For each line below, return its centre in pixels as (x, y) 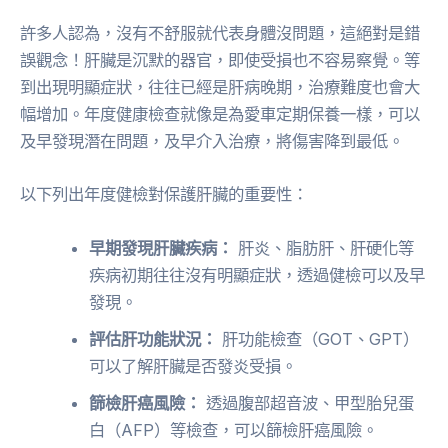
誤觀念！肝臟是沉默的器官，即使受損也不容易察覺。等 (220, 60)
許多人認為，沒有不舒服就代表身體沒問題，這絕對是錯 (220, 33)
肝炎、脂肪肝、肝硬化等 (324, 247)
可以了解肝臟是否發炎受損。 (193, 365)
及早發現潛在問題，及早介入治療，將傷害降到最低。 (212, 141)
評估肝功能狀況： (153, 338)
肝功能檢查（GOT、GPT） (318, 338)
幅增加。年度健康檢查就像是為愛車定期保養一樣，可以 (220, 114)
